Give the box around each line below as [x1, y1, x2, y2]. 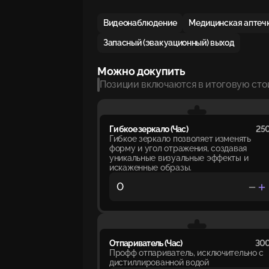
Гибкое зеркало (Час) [109, 124, 188, 134]
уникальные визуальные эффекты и [109, 153, 249, 163]
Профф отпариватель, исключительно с [109, 247, 264, 258]
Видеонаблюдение [103, 18, 177, 28]
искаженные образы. [109, 162, 192, 172]
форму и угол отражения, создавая [109, 143, 247, 153]
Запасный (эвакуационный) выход [103, 38, 235, 47]
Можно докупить [97, 65, 186, 77]
